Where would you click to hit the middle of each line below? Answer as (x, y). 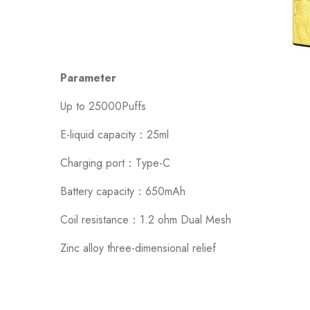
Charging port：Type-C (115, 163)
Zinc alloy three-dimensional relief (138, 248)
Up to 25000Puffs (103, 106)
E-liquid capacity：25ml (115, 135)
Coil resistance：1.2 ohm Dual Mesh (146, 220)
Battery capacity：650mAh (123, 191)
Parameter (88, 78)
